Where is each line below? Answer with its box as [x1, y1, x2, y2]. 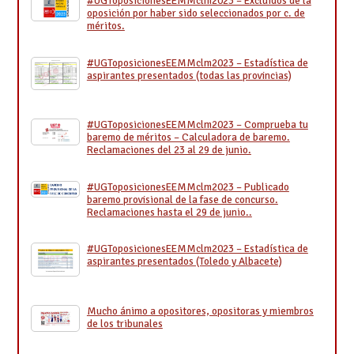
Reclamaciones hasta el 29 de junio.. [86, 205, 252, 219]
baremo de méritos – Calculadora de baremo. [86, 130, 290, 144]
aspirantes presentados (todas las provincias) [86, 68, 292, 82]
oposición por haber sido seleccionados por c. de [86, 6, 305, 20]
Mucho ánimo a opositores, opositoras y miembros [86, 303, 314, 318]
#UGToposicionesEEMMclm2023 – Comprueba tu [86, 118, 308, 131]
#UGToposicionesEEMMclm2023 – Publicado [86, 179, 289, 194]
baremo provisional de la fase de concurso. [86, 192, 278, 206]
